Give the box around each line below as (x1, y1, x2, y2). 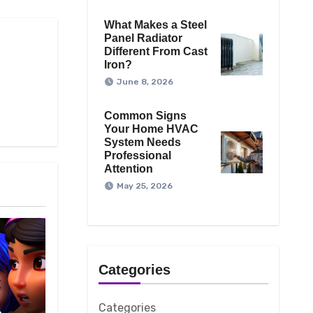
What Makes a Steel (103, 19, 207, 31)
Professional (103, 150, 171, 162)
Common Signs (103, 110, 187, 122)
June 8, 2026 (116, 77, 173, 87)
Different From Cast (103, 45, 208, 58)
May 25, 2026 (116, 181, 173, 191)
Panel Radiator (103, 32, 182, 45)
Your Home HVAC (103, 123, 198, 136)
